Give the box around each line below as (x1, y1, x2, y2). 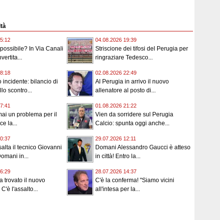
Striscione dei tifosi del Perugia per (95, 45, 188, 53)
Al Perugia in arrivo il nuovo (95, 78, 169, 85)
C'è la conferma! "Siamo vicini (95, 177, 174, 184)
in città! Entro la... (95, 153, 140, 160)
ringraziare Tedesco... (95, 54, 153, 61)
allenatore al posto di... (95, 87, 156, 94)
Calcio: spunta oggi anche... (95, 120, 169, 127)
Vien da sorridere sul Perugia (95, 111, 173, 118)
